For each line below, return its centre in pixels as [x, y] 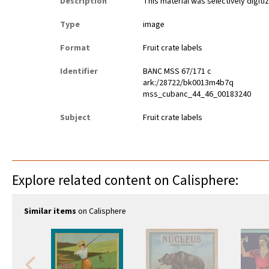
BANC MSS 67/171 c [177, 72]
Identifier [79, 72]
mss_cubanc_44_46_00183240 [197, 95]
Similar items [50, 212]
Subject [75, 118]
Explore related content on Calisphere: [125, 181]
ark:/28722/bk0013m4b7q [189, 83]
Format [75, 48]
